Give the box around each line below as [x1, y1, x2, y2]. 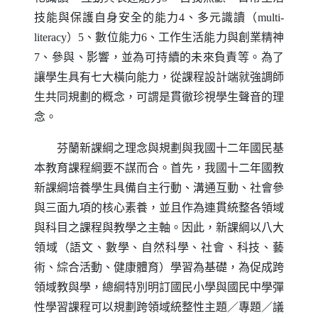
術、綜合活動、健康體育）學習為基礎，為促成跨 [34, 261, 284, 273]
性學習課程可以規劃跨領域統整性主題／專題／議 [34, 301, 284, 313]
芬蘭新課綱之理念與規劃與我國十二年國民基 [34, 142, 284, 154]
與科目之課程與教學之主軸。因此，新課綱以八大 [34, 221, 284, 234]
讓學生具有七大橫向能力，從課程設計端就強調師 [34, 71, 284, 83]
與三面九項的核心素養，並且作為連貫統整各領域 [34, 202, 284, 214]
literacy [34, 31, 67, 43]
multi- [258, 11, 284, 23]
